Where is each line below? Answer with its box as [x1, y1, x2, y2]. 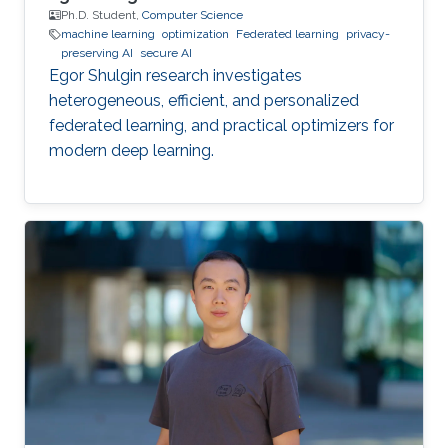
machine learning [61, 27, 155, 42]
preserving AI [61, 46, 133, 61]
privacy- [346, 27, 390, 42]
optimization [162, 27, 229, 42]
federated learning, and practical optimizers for [49, 116, 394, 136]
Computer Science [142, 8, 243, 23]
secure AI [140, 46, 192, 61]
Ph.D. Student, [61, 8, 142, 23]
